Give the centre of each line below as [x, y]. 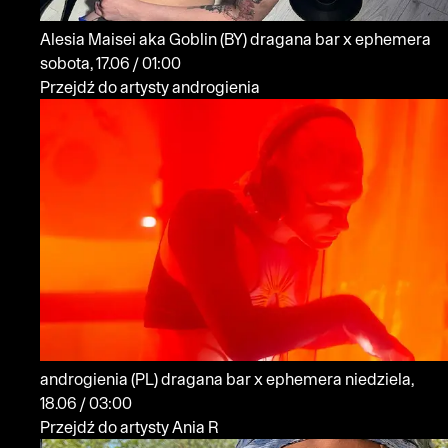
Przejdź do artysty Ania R [129, 427]
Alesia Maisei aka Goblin [130, 38]
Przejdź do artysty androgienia [150, 86]
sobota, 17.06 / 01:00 [157, 62]
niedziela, [379, 379]
